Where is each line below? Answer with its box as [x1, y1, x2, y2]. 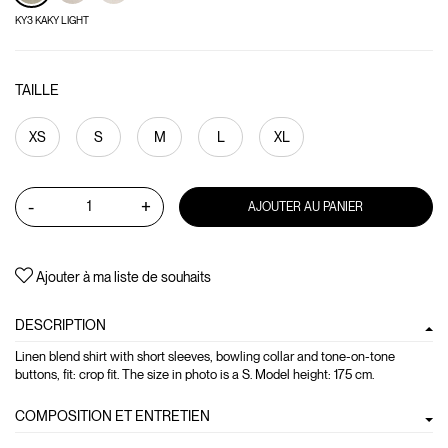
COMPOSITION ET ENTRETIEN [15, 407, 210, 424]
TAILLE [15, 82, 59, 98]
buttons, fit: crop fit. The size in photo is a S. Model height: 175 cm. [15, 366, 374, 382]
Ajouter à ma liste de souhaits [36, 268, 211, 285]
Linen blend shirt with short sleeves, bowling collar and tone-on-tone [15, 348, 395, 364]
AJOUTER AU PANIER [248, 200, 364, 214]
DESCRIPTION [15, 316, 106, 333]
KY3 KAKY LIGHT [15, 14, 89, 26]
